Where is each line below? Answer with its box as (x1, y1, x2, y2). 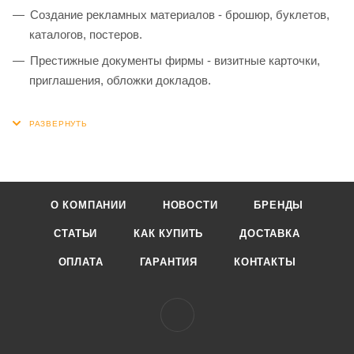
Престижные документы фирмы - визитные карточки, (30, 53, 320, 67)
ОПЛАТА (58, 256, 104, 268)
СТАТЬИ (54, 228, 98, 239)
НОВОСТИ (162, 199, 218, 211)
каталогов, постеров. (29, 27, 142, 41)
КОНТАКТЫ (233, 256, 296, 268)
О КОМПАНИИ (50, 199, 126, 211)
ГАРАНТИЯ (139, 256, 198, 268)
